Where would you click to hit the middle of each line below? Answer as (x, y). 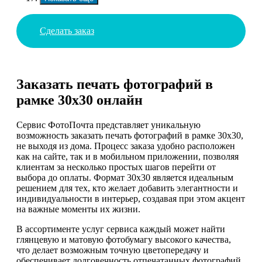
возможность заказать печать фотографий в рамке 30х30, (130, 136)
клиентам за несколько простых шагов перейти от (116, 167)
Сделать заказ (67, 30)
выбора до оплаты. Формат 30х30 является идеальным (125, 178)
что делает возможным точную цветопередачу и (113, 250)
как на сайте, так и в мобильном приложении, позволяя (127, 157)
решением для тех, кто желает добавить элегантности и (127, 188)
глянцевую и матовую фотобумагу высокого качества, (124, 240)
